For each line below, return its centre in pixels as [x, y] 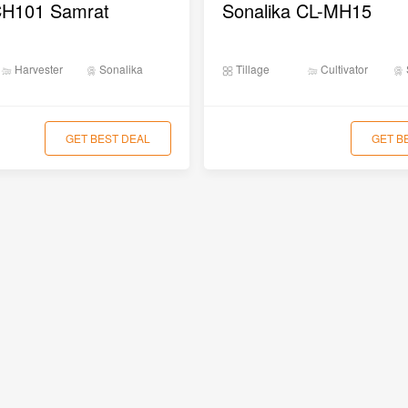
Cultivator [343, 69]
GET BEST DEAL [107, 138]
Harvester [37, 69]
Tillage [251, 69]
